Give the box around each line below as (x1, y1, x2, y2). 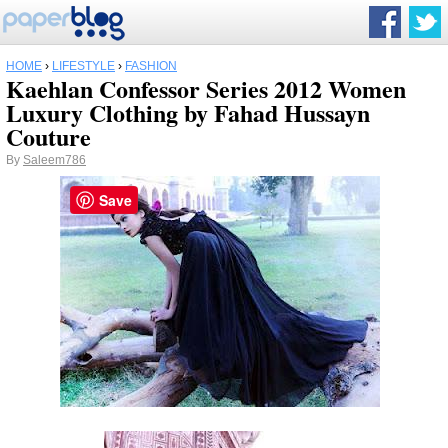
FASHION (125, 59, 177, 73)
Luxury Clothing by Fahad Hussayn (6, 95, 370, 130)
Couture (6, 119, 91, 154)
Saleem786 (23, 153, 86, 167)
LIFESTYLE (52, 59, 115, 73)
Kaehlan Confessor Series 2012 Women (6, 71, 406, 106)
